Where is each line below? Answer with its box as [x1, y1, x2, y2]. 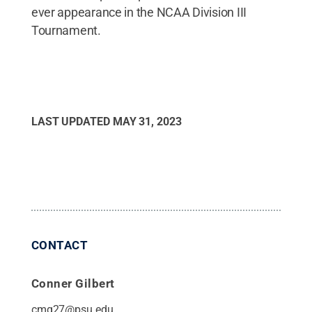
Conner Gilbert [31, 276, 115, 290]
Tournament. [31, 22, 101, 38]
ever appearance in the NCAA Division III [31, 4, 247, 19]
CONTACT [31, 237, 88, 252]
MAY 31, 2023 [112, 114, 182, 128]
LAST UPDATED [31, 114, 113, 128]
